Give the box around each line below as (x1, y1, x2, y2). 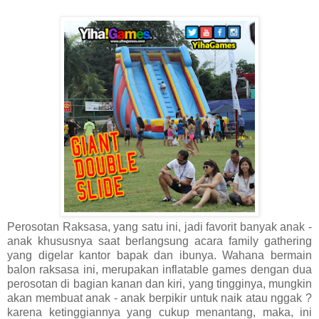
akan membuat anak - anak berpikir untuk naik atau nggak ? (7, 292, 312, 305)
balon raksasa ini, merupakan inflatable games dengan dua (7, 263, 312, 276)
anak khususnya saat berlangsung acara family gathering (7, 235, 312, 248)
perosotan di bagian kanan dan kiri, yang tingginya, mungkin (7, 278, 312, 291)
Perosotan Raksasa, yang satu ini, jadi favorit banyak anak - (7, 221, 312, 234)
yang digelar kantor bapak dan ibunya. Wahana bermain (7, 249, 312, 262)
